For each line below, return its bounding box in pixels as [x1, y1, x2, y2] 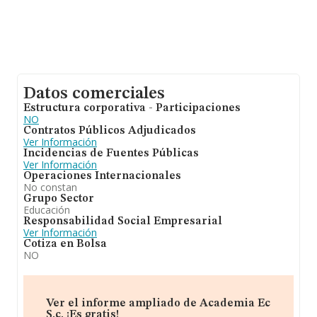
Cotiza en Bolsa [23, 238, 107, 250]
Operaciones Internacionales [23, 171, 181, 182]
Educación [23, 203, 70, 217]
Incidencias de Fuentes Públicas [23, 148, 199, 159]
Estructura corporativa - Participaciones [23, 103, 241, 114]
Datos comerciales [23, 86, 165, 103]
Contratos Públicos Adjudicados [23, 125, 196, 137]
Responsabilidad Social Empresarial [23, 216, 222, 227]
